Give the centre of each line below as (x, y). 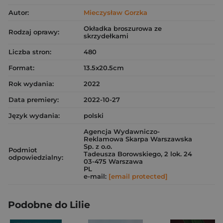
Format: (21, 67)
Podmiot (23, 150)
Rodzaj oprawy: (34, 32)
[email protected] (138, 176)
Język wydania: (34, 115)
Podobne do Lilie (49, 205)
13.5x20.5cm (104, 67)
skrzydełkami (106, 36)
